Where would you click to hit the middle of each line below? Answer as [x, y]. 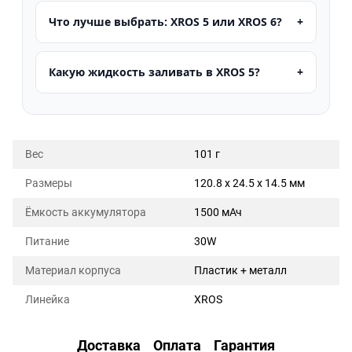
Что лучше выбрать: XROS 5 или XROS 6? [165, 21]
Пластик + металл [240, 270]
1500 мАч [218, 212]
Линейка [48, 299]
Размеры [49, 183]
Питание [47, 241]
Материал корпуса [73, 270]
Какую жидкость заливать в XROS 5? [154, 71]
